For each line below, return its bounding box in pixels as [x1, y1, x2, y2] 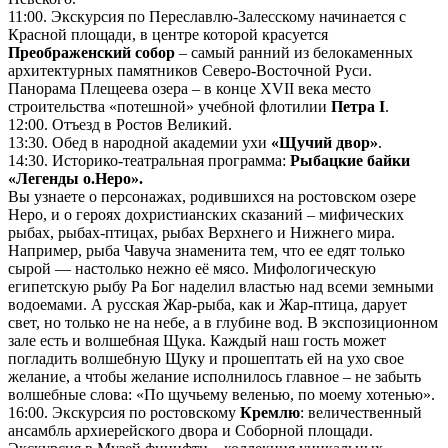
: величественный [300, 404, 422, 422]
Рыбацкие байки [290, 152, 410, 170]
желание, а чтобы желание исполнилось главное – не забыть [8, 368, 421, 386]
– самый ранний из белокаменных [175, 44, 413, 62]
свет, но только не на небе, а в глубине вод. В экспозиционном [8, 314, 438, 332]
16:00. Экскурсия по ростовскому [8, 404, 240, 422]
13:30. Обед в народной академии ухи [8, 134, 271, 152]
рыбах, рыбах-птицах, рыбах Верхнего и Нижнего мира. [8, 224, 395, 242]
